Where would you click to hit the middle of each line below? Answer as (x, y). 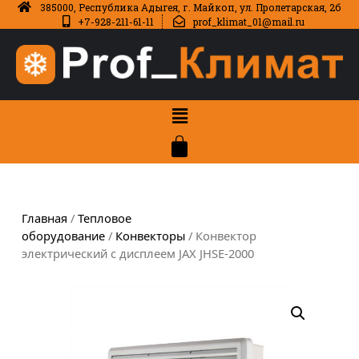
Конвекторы (150, 236)
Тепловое (105, 218)
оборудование (63, 236)
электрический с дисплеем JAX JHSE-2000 (138, 254)
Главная (44, 218)
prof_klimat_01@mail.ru (249, 22)
